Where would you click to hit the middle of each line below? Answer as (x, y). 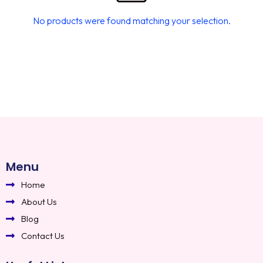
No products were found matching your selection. (131, 20)
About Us (39, 201)
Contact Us (43, 235)
